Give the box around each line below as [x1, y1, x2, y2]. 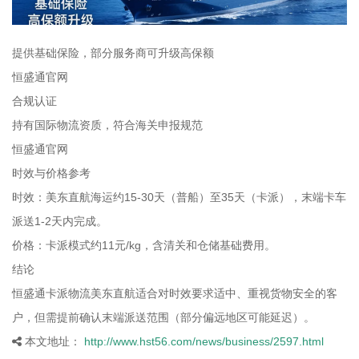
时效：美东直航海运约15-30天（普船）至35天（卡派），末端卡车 [12, 190, 346, 204]
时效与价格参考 [12, 166, 91, 179]
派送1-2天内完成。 [12, 214, 107, 228]
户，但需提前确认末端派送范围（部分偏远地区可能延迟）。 [12, 310, 315, 324]
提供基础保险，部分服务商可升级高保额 [12, 46, 214, 59]
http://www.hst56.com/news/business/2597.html [81, 334, 324, 348]
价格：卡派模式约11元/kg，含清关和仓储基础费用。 [12, 238, 276, 252]
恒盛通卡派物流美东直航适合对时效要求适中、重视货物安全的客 [12, 286, 337, 300]
